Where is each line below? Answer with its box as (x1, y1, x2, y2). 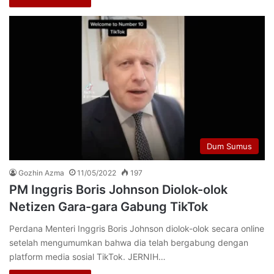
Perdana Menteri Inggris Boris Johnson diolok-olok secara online (9, 223, 264, 234)
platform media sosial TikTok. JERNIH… (9, 251, 166, 262)
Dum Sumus (207, 141, 252, 151)
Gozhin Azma (18, 168, 64, 177)
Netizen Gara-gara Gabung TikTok (9, 199, 208, 214)
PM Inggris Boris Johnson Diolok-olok (9, 182, 228, 197)
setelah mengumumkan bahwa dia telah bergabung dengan (9, 237, 248, 248)
